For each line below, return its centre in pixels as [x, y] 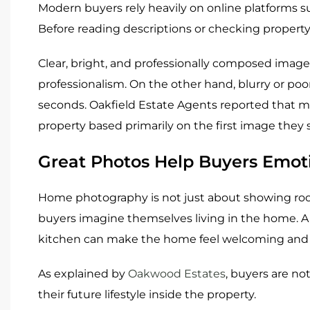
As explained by [83, 273]
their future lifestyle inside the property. [147, 294]
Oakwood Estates [177, 273]
